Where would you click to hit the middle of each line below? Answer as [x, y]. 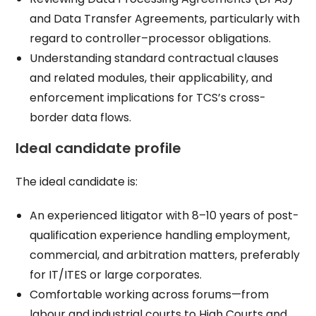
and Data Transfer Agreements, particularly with [165, 19]
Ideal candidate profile [99, 148]
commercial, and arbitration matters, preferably [165, 255]
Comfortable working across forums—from [150, 294]
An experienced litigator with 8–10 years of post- [165, 215]
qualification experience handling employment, [160, 235]
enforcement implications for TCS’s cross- [148, 98]
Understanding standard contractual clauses [154, 58]
